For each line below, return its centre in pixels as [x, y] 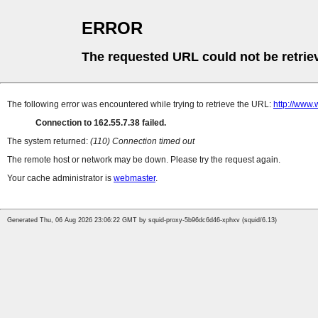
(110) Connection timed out [142, 142]
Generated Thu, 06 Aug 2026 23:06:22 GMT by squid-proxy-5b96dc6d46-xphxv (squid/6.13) [142, 220]
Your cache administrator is [60, 179]
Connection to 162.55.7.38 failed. [101, 123]
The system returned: [49, 142]
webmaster [135, 179]
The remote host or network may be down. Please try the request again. [144, 160]
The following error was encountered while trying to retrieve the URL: [140, 105]
